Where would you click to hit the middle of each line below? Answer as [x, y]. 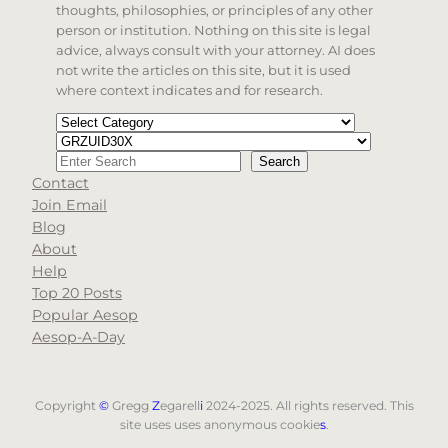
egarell [179, 406]
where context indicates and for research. [189, 90]
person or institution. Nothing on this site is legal [213, 30]
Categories [87, 122]
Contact [60, 183]
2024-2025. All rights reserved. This [308, 406]
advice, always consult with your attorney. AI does [215, 50]
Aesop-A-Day [78, 337]
